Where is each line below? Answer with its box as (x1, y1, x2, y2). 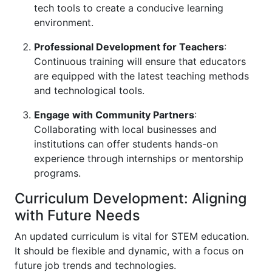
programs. (34, 167, 81, 179)
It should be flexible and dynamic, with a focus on (15, 245, 243, 257)
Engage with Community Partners (34, 109, 194, 121)
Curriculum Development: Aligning (15, 189, 246, 207)
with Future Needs (15, 206, 140, 224)
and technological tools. (34, 84, 144, 97)
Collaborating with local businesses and (34, 123, 217, 135)
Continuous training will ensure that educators (34, 55, 246, 67)
